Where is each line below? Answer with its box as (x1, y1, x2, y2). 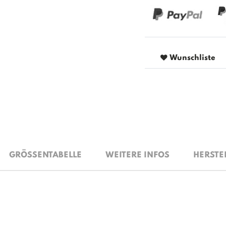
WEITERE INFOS (105, 151, 169, 160)
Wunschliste (169, 54, 215, 63)
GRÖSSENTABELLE (9, 151, 77, 160)
